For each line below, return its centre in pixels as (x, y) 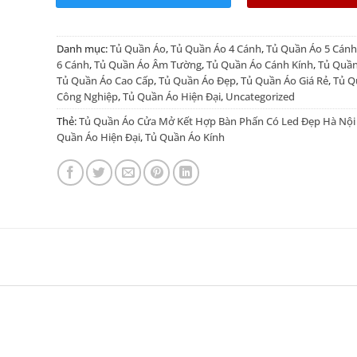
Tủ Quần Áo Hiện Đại (171, 97)
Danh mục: (83, 49)
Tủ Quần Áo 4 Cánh (216, 49)
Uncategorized (260, 97)
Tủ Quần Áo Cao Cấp (105, 81)
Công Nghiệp (87, 97)
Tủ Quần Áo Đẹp (197, 81)
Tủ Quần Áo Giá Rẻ (284, 81)
